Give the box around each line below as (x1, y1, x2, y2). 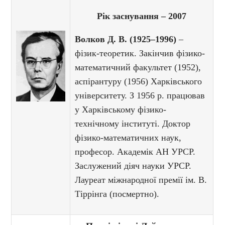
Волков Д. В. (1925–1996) (75, 34, 177, 45)
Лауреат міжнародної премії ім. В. (75, 175, 207, 185)
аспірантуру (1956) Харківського (75, 76, 202, 87)
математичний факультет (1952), (75, 62, 201, 73)
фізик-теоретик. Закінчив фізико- (75, 48, 205, 59)
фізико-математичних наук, (75, 133, 182, 143)
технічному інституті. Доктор (75, 119, 191, 129)
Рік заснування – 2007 (97, 11, 187, 22)
